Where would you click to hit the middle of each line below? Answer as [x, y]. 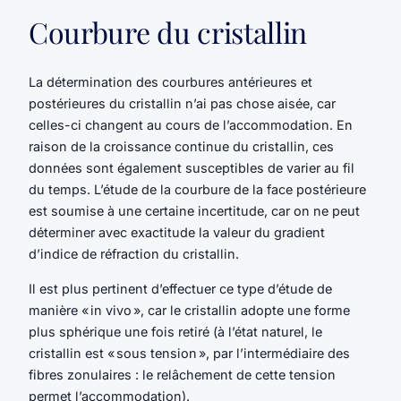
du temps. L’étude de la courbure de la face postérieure [197, 190]
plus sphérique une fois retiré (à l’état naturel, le [175, 331]
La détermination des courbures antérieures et [171, 82]
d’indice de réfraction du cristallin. [134, 254]
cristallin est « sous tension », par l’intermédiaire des [189, 353]
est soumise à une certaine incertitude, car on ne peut [194, 211]
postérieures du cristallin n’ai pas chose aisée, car [182, 104]
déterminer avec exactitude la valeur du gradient [177, 233]
